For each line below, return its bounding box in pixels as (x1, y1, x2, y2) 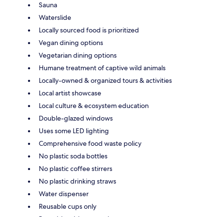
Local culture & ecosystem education (39, 101, 149, 110)
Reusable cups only (39, 201, 96, 211)
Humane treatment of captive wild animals (39, 63, 166, 72)
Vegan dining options (39, 38, 103, 47)
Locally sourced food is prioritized (39, 25, 139, 34)
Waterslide (39, 13, 71, 22)
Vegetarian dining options (39, 50, 117, 60)
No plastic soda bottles (39, 151, 108, 160)
